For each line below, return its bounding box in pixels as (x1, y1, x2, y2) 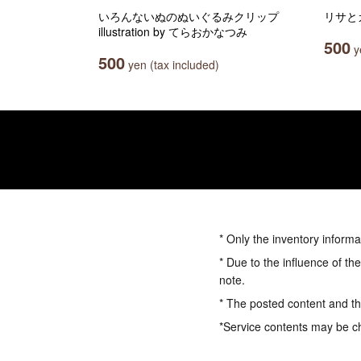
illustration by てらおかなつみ (98, 23, 247, 39)
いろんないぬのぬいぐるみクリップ (98, 8, 279, 24)
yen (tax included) (125, 56, 219, 73)
